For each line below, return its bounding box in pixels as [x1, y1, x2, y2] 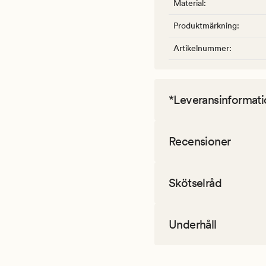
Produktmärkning [173, 21, 237, 31]
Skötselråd [169, 176, 221, 191]
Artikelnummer [173, 43, 229, 53]
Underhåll [169, 217, 217, 232]
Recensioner [169, 134, 231, 149]
